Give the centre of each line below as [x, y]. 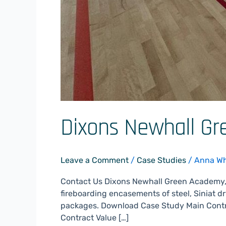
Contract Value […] [95, 218]
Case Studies [161, 160]
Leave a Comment [95, 160]
